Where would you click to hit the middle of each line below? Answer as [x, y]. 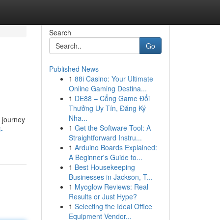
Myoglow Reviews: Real [111, 187]
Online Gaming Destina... [108, 88]
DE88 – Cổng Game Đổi [112, 98]
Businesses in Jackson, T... [110, 177]
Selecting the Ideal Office [113, 206]
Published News [74, 69]
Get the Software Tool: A [112, 128]
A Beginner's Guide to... [105, 157]
